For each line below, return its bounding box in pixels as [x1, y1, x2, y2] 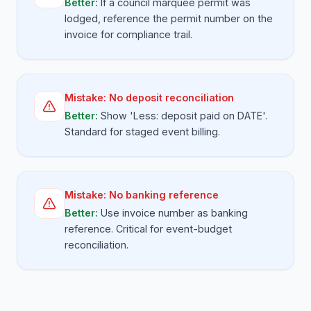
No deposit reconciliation [109, 92, 234, 103]
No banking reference [109, 189, 219, 201]
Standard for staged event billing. [65, 126, 220, 137]
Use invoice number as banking [101, 207, 248, 219]
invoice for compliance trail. [65, 28, 192, 40]
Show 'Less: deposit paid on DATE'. [101, 110, 267, 121]
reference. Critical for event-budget [65, 223, 232, 235]
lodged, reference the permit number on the [65, 12, 273, 24]
